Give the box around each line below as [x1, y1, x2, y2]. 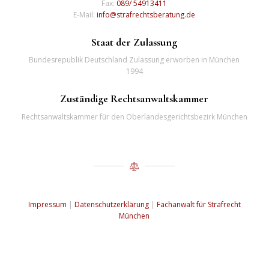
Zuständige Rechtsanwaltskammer [60, 92, 209, 106]
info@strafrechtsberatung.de [97, 10, 196, 20]
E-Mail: [73, 10, 97, 20]
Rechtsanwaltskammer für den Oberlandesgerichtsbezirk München [21, 111, 247, 122]
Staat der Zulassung [91, 35, 178, 49]
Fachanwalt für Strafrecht [156, 199, 241, 210]
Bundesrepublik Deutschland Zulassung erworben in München [29, 55, 240, 65]
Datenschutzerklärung [74, 199, 149, 210]
